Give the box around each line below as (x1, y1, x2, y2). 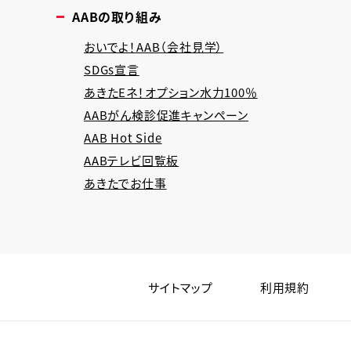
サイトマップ (147, 279, 213, 295)
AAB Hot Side (84, 129, 162, 146)
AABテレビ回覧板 (84, 152, 179, 168)
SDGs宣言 (84, 61, 139, 78)
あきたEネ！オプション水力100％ (84, 84, 258, 100)
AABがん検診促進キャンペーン (84, 107, 248, 123)
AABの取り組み (72, 7, 162, 26)
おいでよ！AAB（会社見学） (84, 38, 224, 55)
